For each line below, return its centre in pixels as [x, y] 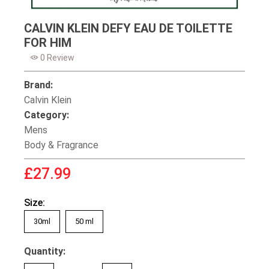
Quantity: [45, 251]
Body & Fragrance [61, 145]
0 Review [56, 57]
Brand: [38, 85]
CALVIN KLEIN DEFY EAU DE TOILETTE [128, 28]
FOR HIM [48, 42]
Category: [47, 115]
